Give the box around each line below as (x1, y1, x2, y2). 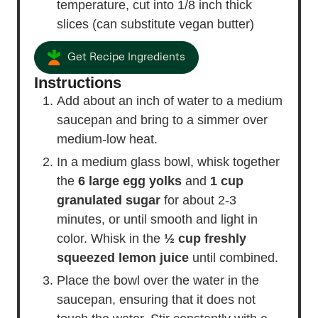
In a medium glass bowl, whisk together (57, 154, 280, 169)
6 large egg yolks (78, 173, 182, 188)
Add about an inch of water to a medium (57, 93, 283, 108)
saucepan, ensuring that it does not (57, 292, 256, 307)
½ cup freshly (164, 231, 246, 246)
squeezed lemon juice (57, 250, 189, 265)
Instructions (34, 73, 121, 92)
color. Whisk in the (57, 231, 164, 246)
